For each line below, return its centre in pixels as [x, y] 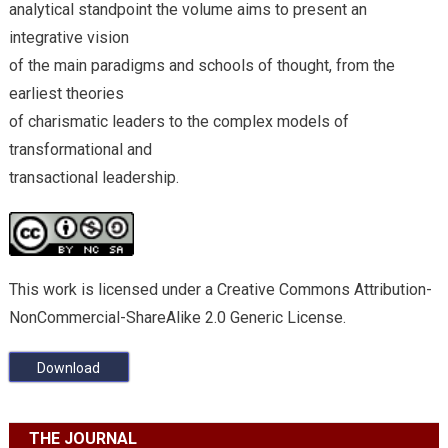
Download [69, 368]
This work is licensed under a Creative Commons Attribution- [220, 290]
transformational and [80, 149]
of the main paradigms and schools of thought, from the [201, 65]
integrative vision [68, 37]
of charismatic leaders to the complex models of [178, 121]
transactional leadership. [93, 177]
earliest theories [66, 93]
